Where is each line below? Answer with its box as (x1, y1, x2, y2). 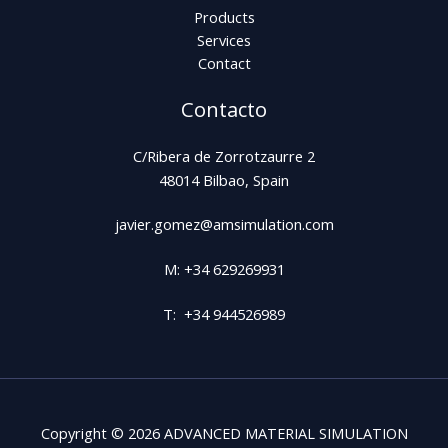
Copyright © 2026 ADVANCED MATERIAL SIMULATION (40, 423, 408, 444)
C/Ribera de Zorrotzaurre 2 (133, 145, 315, 166)
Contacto (181, 95, 267, 123)
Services (197, 29, 251, 50)
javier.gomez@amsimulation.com (114, 214, 334, 235)
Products (193, 6, 255, 27)
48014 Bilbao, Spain (159, 169, 289, 190)
